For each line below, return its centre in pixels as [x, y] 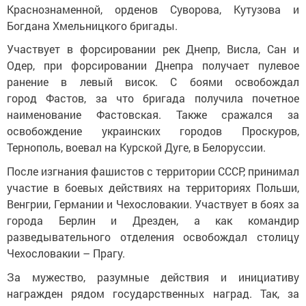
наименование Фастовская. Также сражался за [153, 115]
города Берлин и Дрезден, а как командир [153, 220]
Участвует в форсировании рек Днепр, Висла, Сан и [153, 49]
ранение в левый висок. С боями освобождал [153, 82]
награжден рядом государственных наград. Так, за [153, 293]
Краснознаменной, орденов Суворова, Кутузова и [153, 9]
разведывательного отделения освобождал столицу [153, 236]
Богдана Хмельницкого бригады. [92, 25]
